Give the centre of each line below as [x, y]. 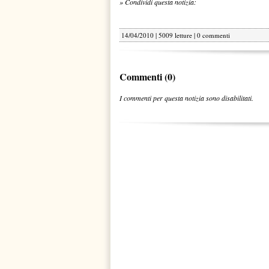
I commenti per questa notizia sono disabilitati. [186, 98]
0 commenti [213, 35]
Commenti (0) [147, 77]
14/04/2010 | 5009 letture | [159, 35]
